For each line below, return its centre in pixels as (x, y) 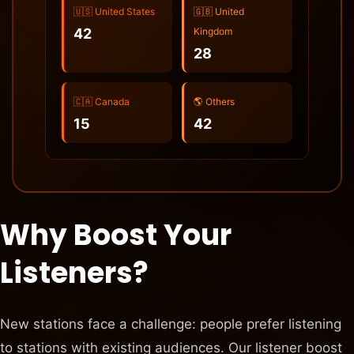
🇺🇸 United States (114, 11)
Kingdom (213, 31)
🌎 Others (214, 101)
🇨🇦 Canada (102, 101)
